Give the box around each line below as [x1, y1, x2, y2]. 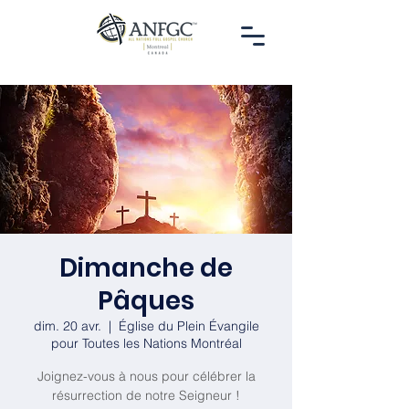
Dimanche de [59, 250, 233, 286]
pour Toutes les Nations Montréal [50, 335, 242, 351]
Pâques [98, 283, 194, 319]
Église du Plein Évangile [118, 318, 259, 334]
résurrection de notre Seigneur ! [52, 387, 240, 404]
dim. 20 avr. [33, 318, 101, 334]
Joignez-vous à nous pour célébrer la [37, 368, 256, 384]
